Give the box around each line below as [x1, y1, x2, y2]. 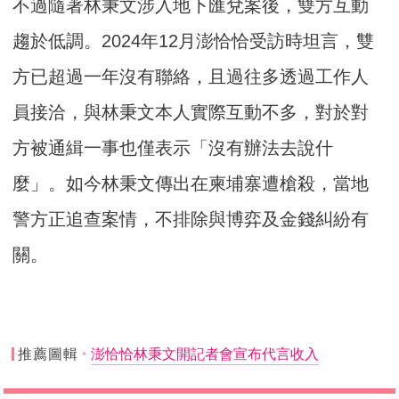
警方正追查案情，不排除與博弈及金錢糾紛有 [12, 209, 370, 230]
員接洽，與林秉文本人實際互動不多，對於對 [12, 102, 370, 123]
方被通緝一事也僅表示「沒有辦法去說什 [12, 138, 334, 159]
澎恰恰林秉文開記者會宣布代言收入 [90, 346, 319, 362]
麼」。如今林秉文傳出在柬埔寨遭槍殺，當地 [12, 174, 370, 194]
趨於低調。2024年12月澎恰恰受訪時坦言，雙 [12, 31, 375, 52]
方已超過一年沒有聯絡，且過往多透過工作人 [12, 67, 370, 87]
